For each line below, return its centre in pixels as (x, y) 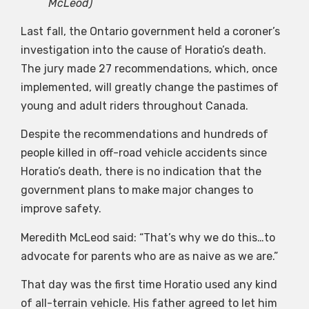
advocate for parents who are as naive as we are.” (149, 256)
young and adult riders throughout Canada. (134, 106)
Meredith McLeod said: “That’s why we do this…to (148, 237)
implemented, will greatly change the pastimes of (150, 87)
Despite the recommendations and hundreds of (144, 134)
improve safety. (61, 209)
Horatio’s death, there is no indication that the (141, 172)
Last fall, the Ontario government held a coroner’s (150, 31)
